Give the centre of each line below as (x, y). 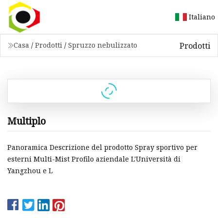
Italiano (202, 17)
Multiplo (27, 121)
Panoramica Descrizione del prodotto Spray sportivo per (102, 147)
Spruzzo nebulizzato (103, 45)
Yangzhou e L (30, 171)
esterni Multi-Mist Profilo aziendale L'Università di (94, 159)
